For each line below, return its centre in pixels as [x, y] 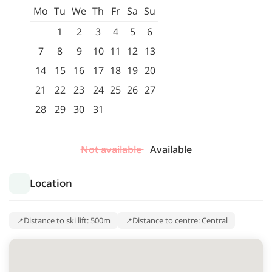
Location [51, 183]
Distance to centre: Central [180, 221]
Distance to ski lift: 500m [67, 221]
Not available [112, 150]
